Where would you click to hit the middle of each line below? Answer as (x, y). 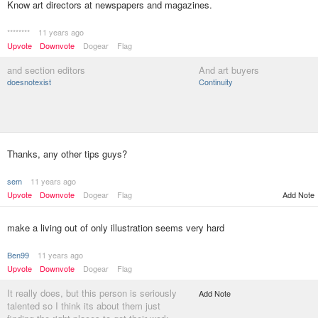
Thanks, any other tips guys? (67, 154)
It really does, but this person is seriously (92, 293)
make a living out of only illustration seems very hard (116, 227)
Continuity (216, 82)
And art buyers (229, 70)
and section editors (46, 70)
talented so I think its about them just (84, 306)
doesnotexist (29, 82)
